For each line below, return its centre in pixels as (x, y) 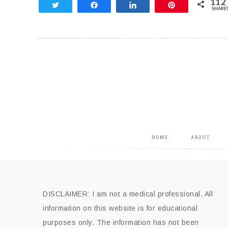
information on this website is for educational (120, 208)
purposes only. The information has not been (121, 223)
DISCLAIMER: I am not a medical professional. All (128, 194)
